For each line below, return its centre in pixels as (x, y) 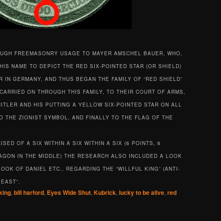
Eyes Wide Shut (69, 193)
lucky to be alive (142, 193)
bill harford (29, 193)
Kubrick (105, 193)
